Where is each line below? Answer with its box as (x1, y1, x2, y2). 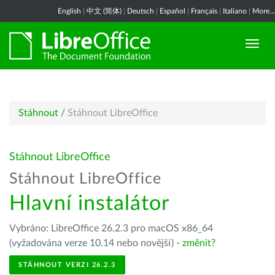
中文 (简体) (87, 7, 122, 15)
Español (160, 7, 185, 15)
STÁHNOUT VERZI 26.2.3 (18, 261, 116, 268)
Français (191, 7, 217, 15)
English (58, 7, 81, 15)
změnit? (182, 238, 215, 248)
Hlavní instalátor (9, 193, 169, 214)
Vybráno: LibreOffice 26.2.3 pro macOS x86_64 (9, 223, 213, 233)
